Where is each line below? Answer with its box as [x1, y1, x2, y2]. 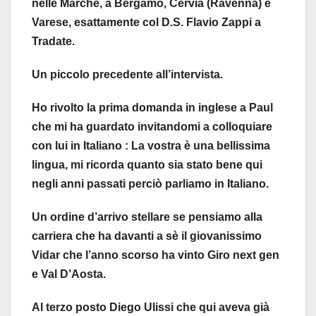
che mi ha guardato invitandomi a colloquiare [32, 120, 272, 133]
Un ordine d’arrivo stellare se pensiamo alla [32, 210, 262, 223]
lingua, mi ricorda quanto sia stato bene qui [32, 158, 262, 171]
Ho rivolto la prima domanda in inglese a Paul [32, 101, 273, 114]
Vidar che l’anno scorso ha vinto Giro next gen [32, 248, 279, 261]
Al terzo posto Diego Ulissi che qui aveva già [32, 300, 269, 313]
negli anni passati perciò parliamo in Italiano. [32, 177, 269, 190]
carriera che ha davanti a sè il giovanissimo [32, 229, 262, 242]
